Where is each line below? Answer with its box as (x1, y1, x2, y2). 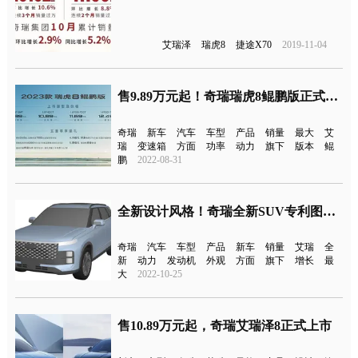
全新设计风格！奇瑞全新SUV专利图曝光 (323, 204, 336, 218)
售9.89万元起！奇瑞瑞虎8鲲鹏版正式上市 (325, 89, 339, 104)
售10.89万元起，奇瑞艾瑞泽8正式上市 (117, 319, 332, 333)
